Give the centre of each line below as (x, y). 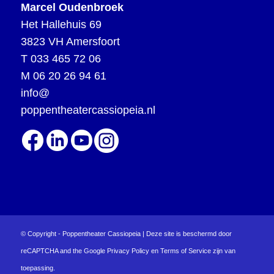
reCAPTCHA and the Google (64, 250)
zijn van (223, 250)
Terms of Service (185, 250)
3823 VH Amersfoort (70, 42)
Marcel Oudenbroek (72, 8)
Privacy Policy (128, 250)
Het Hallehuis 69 (61, 25)
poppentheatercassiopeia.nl (88, 110)
